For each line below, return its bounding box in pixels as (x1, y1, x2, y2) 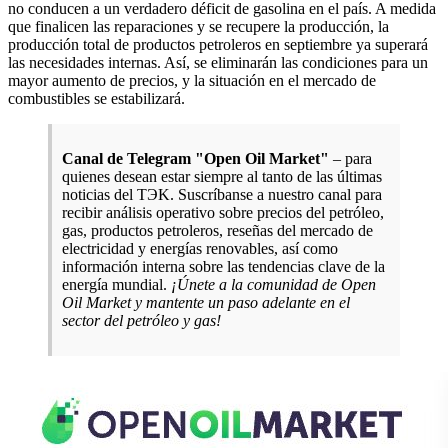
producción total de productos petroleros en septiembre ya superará (8, 35, 428, 53)
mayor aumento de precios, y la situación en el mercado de (8, 71, 376, 89)
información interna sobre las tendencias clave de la (62, 257, 385, 275)
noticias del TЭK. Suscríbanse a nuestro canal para (62, 185, 382, 203)
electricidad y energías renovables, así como (62, 239, 338, 257)
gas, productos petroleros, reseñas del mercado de (62, 221, 373, 239)
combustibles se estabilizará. (8, 89, 185, 107)
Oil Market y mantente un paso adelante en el (62, 293, 350, 311)
